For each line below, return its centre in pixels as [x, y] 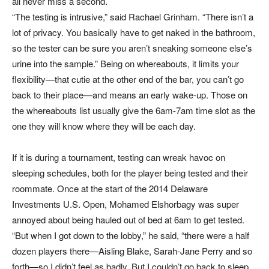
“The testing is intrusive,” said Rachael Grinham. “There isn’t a [133, 17]
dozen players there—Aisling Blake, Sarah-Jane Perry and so [132, 251]
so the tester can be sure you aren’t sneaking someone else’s [132, 48]
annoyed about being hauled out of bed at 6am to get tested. [128, 220]
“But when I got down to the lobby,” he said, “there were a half [131, 235]
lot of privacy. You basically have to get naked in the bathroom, [134, 32]
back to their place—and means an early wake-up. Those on [130, 95]
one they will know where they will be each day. [104, 126]
